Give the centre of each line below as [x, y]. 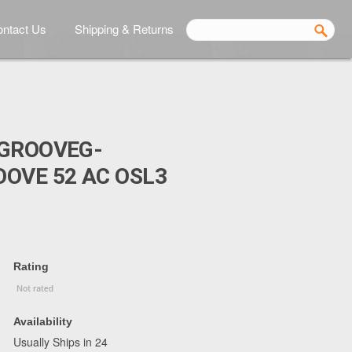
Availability [43, 321]
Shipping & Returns [124, 29]
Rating [31, 266]
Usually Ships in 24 [60, 342]
